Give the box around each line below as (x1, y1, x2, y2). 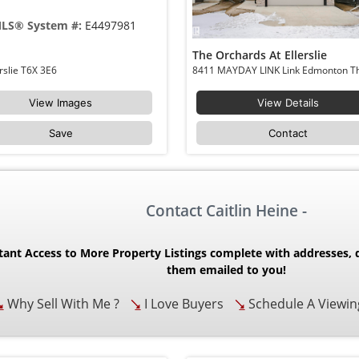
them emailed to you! (166, 262, 286, 278)
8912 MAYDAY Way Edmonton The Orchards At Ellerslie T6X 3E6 (20, 63, 59, 77)
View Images (29, 96, 93, 109)
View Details (257, 96, 320, 109)
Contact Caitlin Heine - (145, 200, 307, 222)
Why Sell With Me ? (4, 295, 120, 313)
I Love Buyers (141, 295, 224, 313)
